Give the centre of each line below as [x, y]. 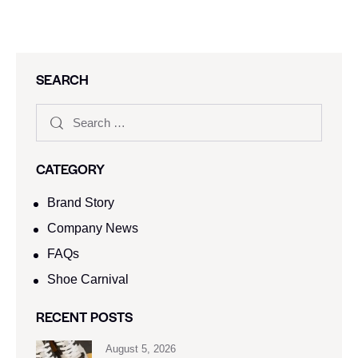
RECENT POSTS [84, 317]
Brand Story [81, 203]
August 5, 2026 [141, 349]
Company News [93, 229]
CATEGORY [70, 169]
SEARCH [62, 80]
